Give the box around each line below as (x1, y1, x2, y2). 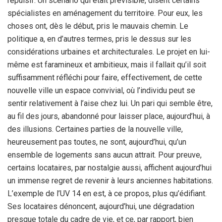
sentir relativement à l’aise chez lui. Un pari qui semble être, (7, 98, 213, 108)
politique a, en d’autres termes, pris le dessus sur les (7, 34, 191, 44)
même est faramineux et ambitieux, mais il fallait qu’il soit (7, 59, 206, 69)
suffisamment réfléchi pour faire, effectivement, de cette (7, 72, 202, 82)
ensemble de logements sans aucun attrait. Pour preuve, (7, 150, 202, 160)
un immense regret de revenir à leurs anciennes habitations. (7, 175, 213, 185)
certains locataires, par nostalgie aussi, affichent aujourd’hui (7, 163, 212, 172)
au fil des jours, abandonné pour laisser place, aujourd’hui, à (7, 111, 210, 121)
